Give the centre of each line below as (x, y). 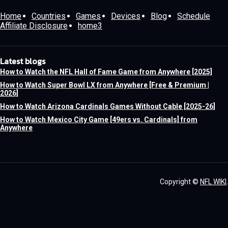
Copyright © (180, 182)
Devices (126, 16)
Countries (49, 16)
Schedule (194, 16)
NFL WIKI (213, 182)
